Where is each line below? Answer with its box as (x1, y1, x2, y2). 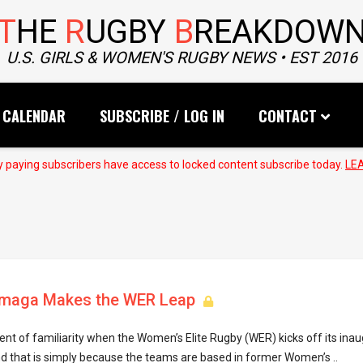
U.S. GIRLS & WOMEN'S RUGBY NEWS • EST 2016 (6, 48, 357, 67)
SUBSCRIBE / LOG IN (100, 105, 224, 126)
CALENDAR (2, 105, 66, 126)
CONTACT (258, 105, 317, 126)
